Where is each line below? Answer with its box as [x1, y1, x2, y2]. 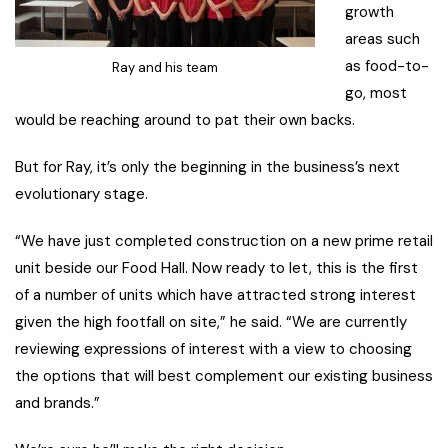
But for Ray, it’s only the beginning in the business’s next [15, 157, 400, 178]
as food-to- [345, 56, 429, 77]
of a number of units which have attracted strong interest [15, 285, 416, 306]
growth [345, 2, 394, 23]
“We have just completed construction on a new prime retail [15, 231, 433, 252]
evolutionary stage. [15, 184, 148, 205]
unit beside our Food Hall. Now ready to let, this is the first [15, 258, 418, 279]
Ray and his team [112, 58, 218, 76]
